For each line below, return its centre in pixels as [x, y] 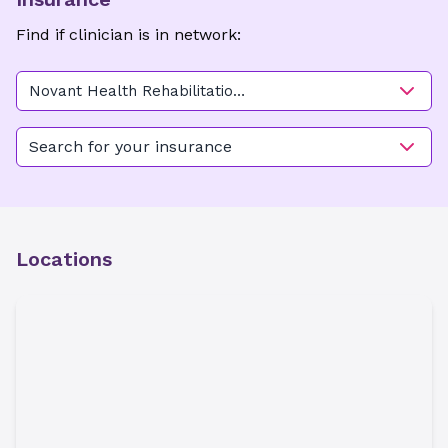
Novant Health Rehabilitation [135, 91]
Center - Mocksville [101, 113]
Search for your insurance [130, 146]
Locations [64, 259]
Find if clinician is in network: [128, 34]
